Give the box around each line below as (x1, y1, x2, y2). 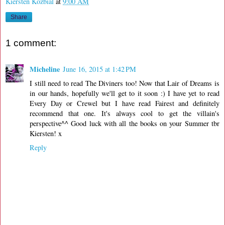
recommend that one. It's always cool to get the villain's (30, 108, 219, 118)
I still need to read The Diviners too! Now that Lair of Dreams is (30, 78, 219, 88)
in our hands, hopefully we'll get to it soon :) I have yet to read (30, 88, 219, 98)
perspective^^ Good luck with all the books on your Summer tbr (30, 118, 219, 128)
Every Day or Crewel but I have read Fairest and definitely (30, 98, 219, 108)
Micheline (30, 63, 60, 74)
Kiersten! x (30, 128, 62, 138)
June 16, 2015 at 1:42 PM (63, 64, 136, 74)
